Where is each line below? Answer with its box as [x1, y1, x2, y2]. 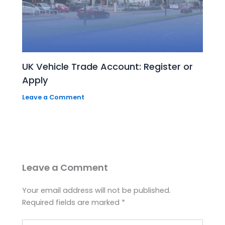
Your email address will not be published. [22, 185, 171, 196]
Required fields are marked [22, 197, 122, 208]
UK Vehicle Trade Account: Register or [22, 60, 193, 73]
